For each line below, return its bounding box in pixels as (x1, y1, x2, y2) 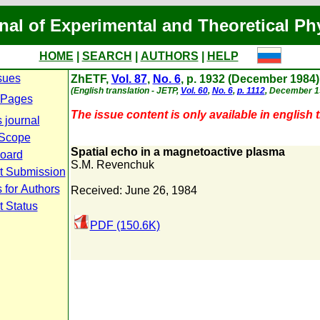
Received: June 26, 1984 (70, 184, 197, 196)
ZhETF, (70, 73, 111, 85)
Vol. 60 (180, 86, 208, 96)
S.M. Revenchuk (70, 159, 154, 171)
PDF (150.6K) (89, 219, 160, 231)
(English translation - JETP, (70, 86, 181, 96)
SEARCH (81, 50, 132, 62)
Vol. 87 (111, 73, 147, 85)
